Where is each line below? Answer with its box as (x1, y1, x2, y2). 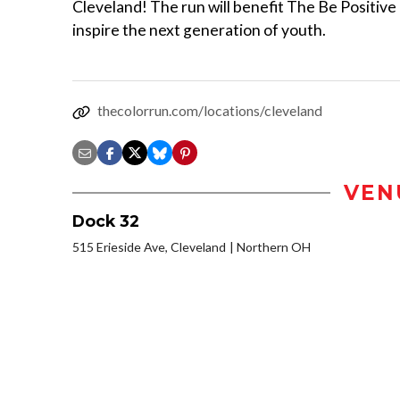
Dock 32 (72, 212, 139, 231)
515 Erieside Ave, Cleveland (72, 239, 226, 255)
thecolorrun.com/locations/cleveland (97, 102, 322, 120)
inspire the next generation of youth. (72, 21, 326, 40)
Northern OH (237, 239, 311, 255)
